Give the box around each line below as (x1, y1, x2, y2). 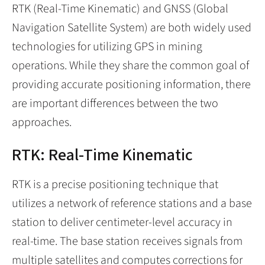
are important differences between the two (12, 95, 218, 112)
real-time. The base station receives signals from (12, 232, 243, 250)
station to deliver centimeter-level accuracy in (12, 214, 232, 231)
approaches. (12, 114, 72, 131)
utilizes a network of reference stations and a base (12, 195, 252, 212)
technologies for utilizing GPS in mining (12, 38, 202, 55)
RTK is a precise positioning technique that (12, 176, 218, 193)
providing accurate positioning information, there (12, 76, 251, 93)
